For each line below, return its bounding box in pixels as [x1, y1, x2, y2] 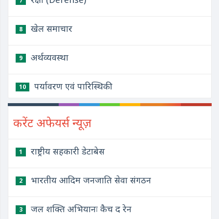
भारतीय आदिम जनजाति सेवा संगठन [28, 174, 151, 186]
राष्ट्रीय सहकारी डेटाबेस [28, 145, 105, 157]
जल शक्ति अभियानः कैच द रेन [28, 203, 131, 215]
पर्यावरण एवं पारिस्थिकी [32, 80, 112, 92]
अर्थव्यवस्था [28, 51, 68, 63]
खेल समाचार [28, 22, 72, 34]
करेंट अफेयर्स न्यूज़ [13, 114, 91, 131]
